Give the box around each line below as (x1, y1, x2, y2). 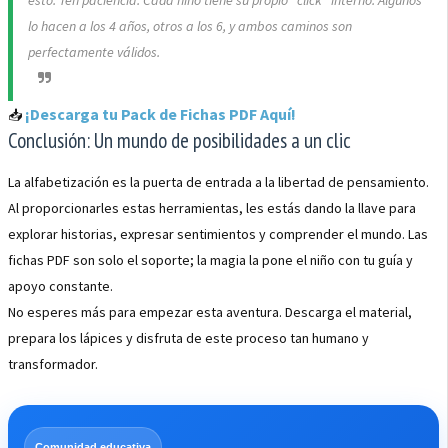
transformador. (8, 355, 98, 373)
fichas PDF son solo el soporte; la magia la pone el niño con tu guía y (8, 251, 413, 269)
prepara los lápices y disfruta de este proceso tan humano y (8, 329, 369, 347)
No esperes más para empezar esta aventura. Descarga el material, (8, 303, 412, 321)
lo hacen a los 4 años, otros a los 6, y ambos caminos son (28, 17, 352, 35)
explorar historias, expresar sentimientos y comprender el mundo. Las (8, 225, 428, 243)
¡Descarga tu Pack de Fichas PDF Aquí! (25, 104, 299, 124)
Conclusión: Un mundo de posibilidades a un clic (8, 127, 351, 154)
